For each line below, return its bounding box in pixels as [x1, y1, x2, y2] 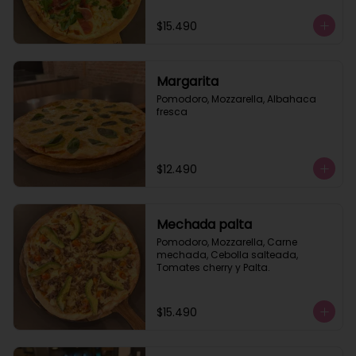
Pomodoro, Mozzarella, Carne [156, 235, 297, 249]
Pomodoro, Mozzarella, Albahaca [156, 92, 316, 106]
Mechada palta [156, 215, 252, 234]
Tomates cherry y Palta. [156, 261, 270, 274]
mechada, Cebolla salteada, [156, 248, 298, 261]
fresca [156, 105, 188, 118]
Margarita [156, 72, 219, 91]
